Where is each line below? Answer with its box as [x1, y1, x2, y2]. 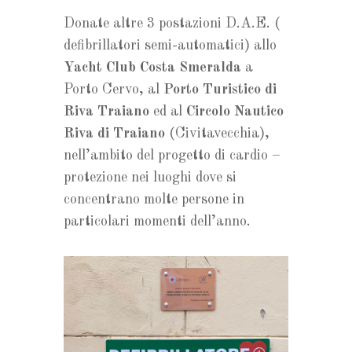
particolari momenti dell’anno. [63, 214, 255, 229]
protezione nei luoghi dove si [63, 170, 236, 185]
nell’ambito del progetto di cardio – [63, 148, 280, 163]
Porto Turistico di [163, 82, 277, 97]
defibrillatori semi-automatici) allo [63, 38, 277, 53]
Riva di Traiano [63, 126, 165, 141]
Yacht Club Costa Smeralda [63, 60, 241, 75]
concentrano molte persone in [63, 192, 244, 207]
